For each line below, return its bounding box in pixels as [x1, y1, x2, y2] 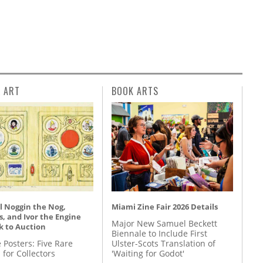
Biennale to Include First [112, 227, 207, 239]
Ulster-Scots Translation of [112, 237, 215, 249]
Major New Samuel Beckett [112, 217, 217, 229]
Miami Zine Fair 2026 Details [112, 201, 218, 213]
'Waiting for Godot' [112, 247, 184, 259]
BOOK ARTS [112, 84, 159, 99]
